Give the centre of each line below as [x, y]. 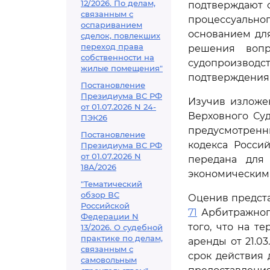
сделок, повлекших [121, 36]
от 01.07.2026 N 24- [118, 107]
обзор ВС [100, 195]
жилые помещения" [122, 68]
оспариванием [111, 25]
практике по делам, [122, 238]
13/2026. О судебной [122, 227]
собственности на [118, 57]
